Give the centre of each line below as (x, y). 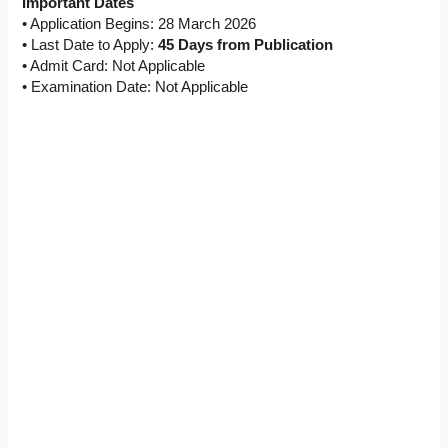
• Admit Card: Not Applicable (114, 65)
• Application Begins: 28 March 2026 (139, 23)
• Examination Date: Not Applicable (135, 86)
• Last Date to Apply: (90, 44)
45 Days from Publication (246, 44)
